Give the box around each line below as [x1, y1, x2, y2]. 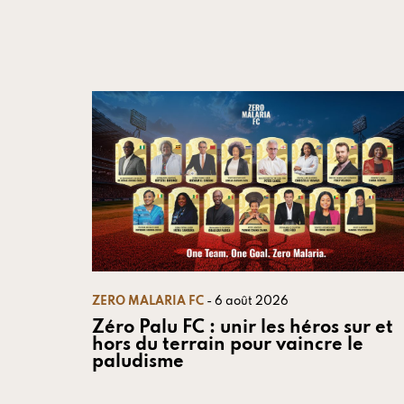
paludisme [92, 353, 184, 372]
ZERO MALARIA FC [92, 295, 204, 308]
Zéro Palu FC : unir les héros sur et [92, 318, 393, 337]
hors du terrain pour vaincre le [92, 335, 363, 354]
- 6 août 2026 [207, 295, 289, 308]
